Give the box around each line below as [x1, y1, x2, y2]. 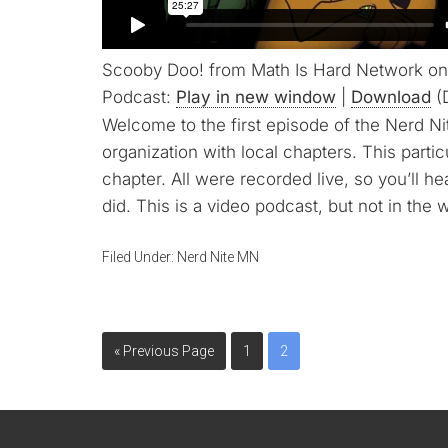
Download [351, 87, 431, 107]
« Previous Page [114, 343, 214, 359]
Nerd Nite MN [177, 249, 259, 265]
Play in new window [176, 87, 336, 107]
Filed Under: [102, 249, 177, 265]
